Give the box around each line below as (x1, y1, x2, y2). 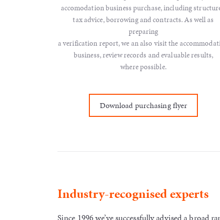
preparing (128, 26, 159, 36)
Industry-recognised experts (57, 184, 209, 202)
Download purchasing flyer (99, 99, 188, 111)
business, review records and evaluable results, (73, 50, 214, 60)
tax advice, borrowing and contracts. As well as (73, 14, 214, 25)
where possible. (120, 61, 166, 72)
